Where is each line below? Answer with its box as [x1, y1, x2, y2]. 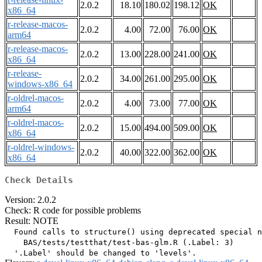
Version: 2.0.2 [5, 195, 56, 205]
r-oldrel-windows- [8, 142, 74, 153]
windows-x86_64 [8, 79, 73, 89]
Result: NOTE [5, 216, 58, 226]
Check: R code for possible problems [5, 205, 141, 216]
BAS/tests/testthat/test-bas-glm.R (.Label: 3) [5, 238, 234, 247]
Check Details [5, 175, 73, 186]
